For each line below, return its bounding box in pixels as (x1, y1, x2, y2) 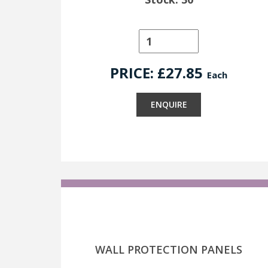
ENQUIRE (150, 99, 187, 110)
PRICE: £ (110, 63, 166, 83)
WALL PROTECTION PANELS (95, 242, 242, 257)
